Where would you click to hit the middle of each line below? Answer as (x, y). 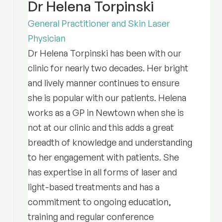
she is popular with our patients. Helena (107, 98)
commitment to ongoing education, (99, 202)
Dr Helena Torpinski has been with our (104, 53)
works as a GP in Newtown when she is (106, 113)
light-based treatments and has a (93, 187)
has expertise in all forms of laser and (102, 172)
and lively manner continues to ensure (103, 83)
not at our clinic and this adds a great (101, 128)
